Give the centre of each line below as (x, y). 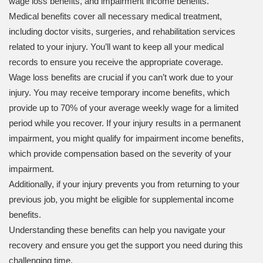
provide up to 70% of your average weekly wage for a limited (124, 108)
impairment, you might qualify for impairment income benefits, (126, 139)
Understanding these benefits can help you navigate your (117, 230)
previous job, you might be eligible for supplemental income (121, 200)
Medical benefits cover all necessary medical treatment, (115, 16)
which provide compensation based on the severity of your (120, 154)
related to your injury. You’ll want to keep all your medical (116, 47)
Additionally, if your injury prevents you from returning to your (124, 184)
